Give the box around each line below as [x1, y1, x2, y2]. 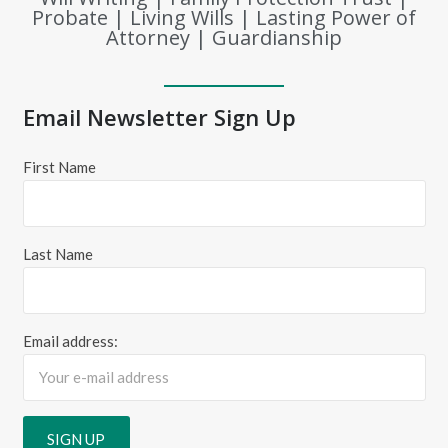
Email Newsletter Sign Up [22, 102, 296, 133]
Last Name [22, 244, 93, 263]
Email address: [22, 331, 118, 350]
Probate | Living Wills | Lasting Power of [32, 4, 416, 32]
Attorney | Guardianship [106, 24, 342, 52]
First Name [22, 157, 96, 176]
